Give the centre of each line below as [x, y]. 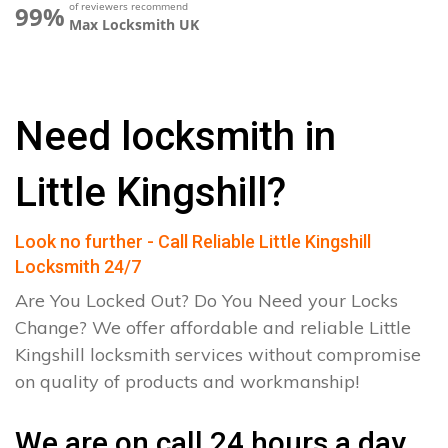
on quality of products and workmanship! [187, 381]
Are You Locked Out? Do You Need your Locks [206, 300]
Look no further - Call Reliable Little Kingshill [193, 241]
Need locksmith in [175, 136]
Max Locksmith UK [134, 24]
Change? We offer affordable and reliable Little [213, 327]
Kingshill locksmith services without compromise [218, 354]
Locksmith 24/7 [78, 266]
